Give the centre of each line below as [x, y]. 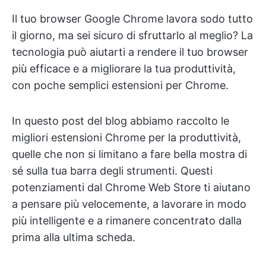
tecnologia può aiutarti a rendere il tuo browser [130, 52]
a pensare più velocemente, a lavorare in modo [129, 204]
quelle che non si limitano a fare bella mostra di [129, 154]
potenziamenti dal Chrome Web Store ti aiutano [131, 187]
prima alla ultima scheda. [74, 237]
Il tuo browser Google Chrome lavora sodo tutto [132, 19]
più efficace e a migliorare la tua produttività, [124, 69]
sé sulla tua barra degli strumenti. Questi [112, 171]
